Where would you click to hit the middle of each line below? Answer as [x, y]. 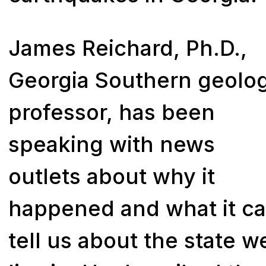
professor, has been [112, 112]
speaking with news [112, 144]
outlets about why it [112, 176]
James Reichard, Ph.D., [128, 48]
